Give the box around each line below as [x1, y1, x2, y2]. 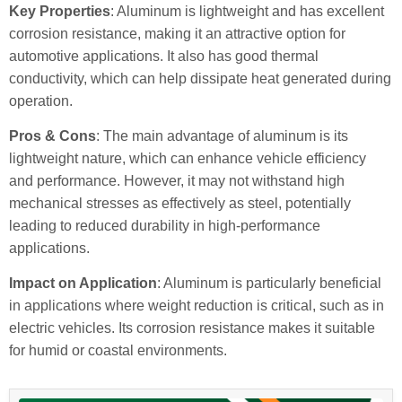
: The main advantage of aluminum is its [96, 127, 348, 144]
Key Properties [9, 3, 110, 19]
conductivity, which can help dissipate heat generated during [9, 70, 391, 86]
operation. [9, 92, 73, 109]
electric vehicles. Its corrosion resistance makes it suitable [9, 320, 375, 336]
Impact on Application [9, 275, 157, 292]
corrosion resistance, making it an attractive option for [9, 25, 345, 41]
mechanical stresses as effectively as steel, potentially [9, 195, 351, 211]
